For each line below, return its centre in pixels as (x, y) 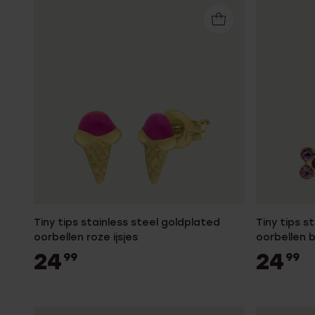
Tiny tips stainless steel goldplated (127, 223)
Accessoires (73, 51)
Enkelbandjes (76, 16)
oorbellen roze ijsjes (86, 237)
